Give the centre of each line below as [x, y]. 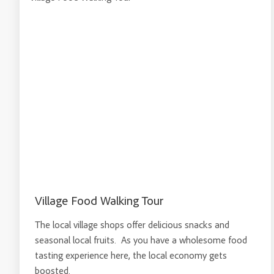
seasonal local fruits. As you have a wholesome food [141, 240]
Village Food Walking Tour [99, 200]
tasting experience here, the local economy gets [131, 255]
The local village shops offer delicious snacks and [132, 224]
